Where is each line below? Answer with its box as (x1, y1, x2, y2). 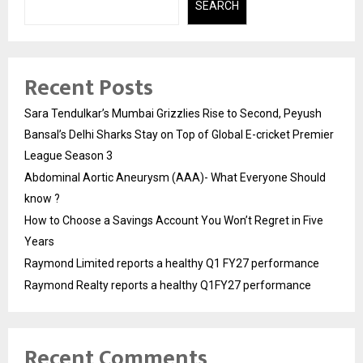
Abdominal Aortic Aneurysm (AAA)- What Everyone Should (24, 171, 326, 185)
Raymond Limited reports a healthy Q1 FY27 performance (24, 257, 319, 271)
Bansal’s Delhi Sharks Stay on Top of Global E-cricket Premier (24, 128, 334, 142)
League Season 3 (24, 149, 113, 163)
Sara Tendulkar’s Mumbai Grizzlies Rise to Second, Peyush (24, 107, 322, 121)
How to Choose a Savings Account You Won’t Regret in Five (24, 214, 323, 228)
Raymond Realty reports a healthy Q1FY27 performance (24, 279, 311, 293)
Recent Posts (24, 69, 153, 108)
